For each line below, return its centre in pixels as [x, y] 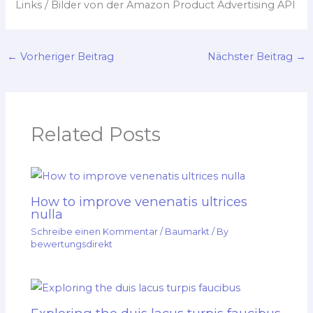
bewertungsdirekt [72, 244]
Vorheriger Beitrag [65, 57]
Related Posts [96, 134]
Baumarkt [188, 231]
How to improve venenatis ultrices [139, 202]
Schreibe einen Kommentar [95, 231]
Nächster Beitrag [252, 57]
